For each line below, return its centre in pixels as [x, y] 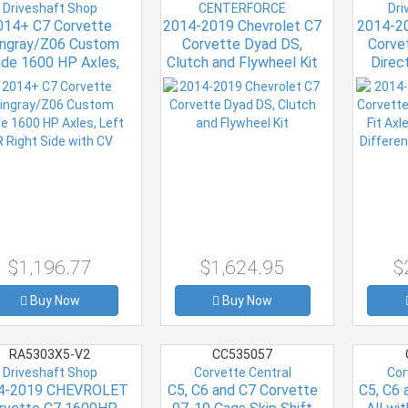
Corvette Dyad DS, [243, 44]
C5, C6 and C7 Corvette [242, 390]
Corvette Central [242, 372]
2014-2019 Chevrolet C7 [243, 25]
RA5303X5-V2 [50, 354]
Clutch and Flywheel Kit [243, 62]
